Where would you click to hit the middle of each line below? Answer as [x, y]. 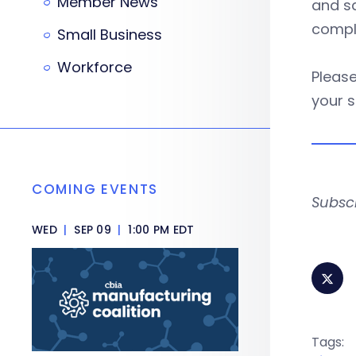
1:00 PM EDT [160, 230]
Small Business [110, 35]
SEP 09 [93, 230]
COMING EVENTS [95, 189]
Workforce [95, 67]
